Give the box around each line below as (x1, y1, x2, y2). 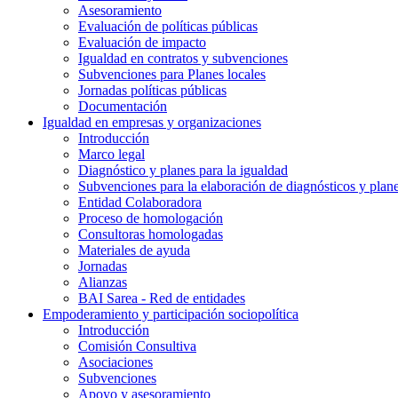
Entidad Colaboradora (78, 194, 202, 210)
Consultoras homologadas (78, 226, 223, 242)
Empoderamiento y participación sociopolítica (43, 306, 298, 322)
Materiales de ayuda (78, 242, 190, 258)
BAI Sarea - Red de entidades (78, 290, 245, 306)
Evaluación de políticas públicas (78, 18, 258, 34)
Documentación (78, 98, 167, 114)
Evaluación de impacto (78, 34, 206, 50)
